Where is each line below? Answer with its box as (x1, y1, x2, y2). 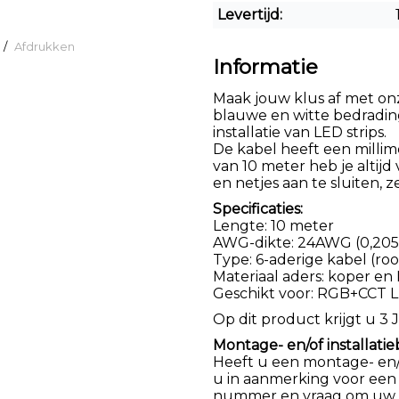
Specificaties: (213, 199, 303, 217)
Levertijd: (217, 6, 282, 23)
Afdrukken (14, 39, 75, 53)
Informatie (213, 54, 318, 79)
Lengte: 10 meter (213, 216, 334, 234)
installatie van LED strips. (213, 123, 387, 141)
